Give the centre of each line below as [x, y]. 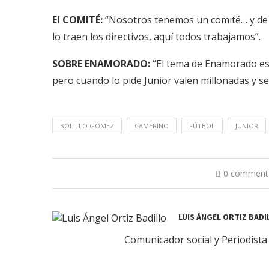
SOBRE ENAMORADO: [102, 64]
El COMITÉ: [79, 20]
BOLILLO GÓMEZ [87, 126]
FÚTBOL [202, 126]
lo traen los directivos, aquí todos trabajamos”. [156, 37]
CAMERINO [152, 126]
